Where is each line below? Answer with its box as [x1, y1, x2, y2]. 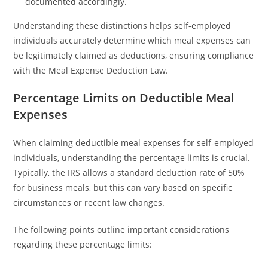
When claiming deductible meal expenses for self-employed [13, 137, 254, 148]
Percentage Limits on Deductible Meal [13, 90, 235, 106]
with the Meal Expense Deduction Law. [13, 65, 169, 76]
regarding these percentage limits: [13, 239, 153, 250]
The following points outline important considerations [13, 224, 230, 235]
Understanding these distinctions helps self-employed [13, 20, 232, 31]
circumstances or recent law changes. [13, 197, 165, 208]
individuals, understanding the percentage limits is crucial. [13, 152, 251, 163]
